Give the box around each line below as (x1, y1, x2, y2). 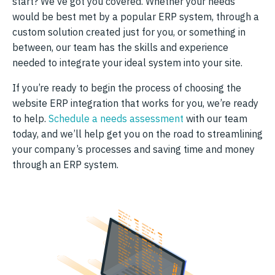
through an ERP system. (12, 158, 118, 171)
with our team (184, 112, 247, 125)
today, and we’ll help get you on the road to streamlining (12, 127, 263, 140)
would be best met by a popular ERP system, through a (12, 10, 259, 23)
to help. (12, 112, 48, 125)
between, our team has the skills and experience (12, 41, 228, 53)
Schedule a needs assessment (48, 112, 184, 125)
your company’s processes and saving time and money (12, 142, 255, 155)
